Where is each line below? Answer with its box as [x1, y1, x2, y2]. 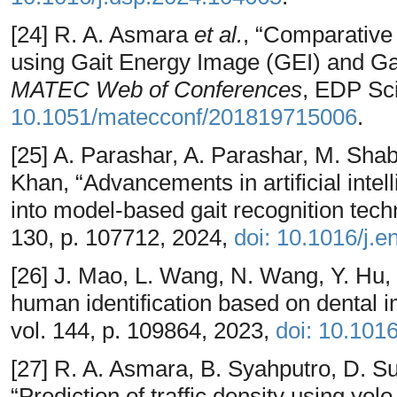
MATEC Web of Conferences [11, 75, 302, 103]
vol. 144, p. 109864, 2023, [11, 316, 276, 344]
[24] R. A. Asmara [11, 20, 194, 48]
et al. [194, 20, 243, 48]
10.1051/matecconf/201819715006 [11, 103, 357, 130]
